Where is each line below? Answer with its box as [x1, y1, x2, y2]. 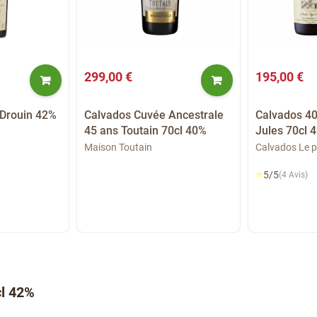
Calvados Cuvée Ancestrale [84, 108, 224, 122]
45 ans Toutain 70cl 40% [84, 123, 207, 137]
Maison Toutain [84, 141, 153, 153]
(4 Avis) [279, 169, 309, 180]
